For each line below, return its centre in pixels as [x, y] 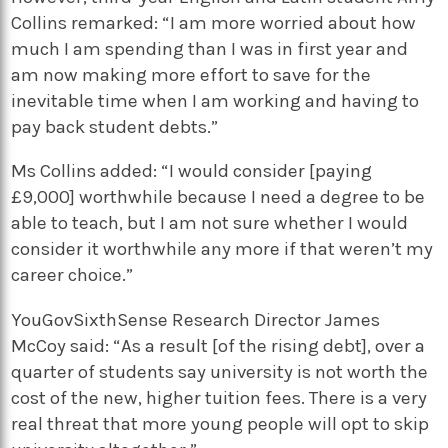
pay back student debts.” [115, 126]
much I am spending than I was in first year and [210, 48]
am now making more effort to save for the [191, 74]
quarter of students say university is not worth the [220, 371]
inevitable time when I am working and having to [215, 100]
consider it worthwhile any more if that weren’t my [222, 249]
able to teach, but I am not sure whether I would [210, 223]
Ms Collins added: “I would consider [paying [192, 171]
